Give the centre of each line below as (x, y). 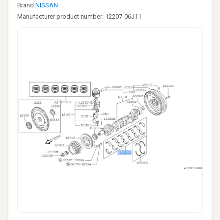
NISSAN (47, 5)
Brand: (26, 5)
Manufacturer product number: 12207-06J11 (79, 16)
